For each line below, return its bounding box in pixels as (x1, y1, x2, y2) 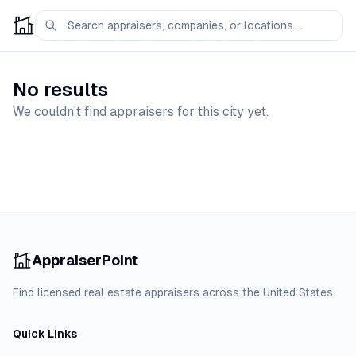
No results (13, 79, 108, 100)
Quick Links (13, 327, 77, 340)
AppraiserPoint (32, 252, 138, 269)
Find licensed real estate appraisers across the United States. (13, 286, 335, 299)
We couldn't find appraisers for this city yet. (13, 104, 269, 119)
